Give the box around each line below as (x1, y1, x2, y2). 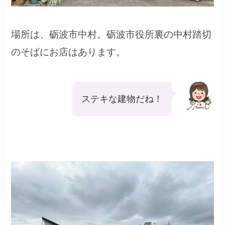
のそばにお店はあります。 (11, 47, 126, 58)
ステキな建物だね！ (81, 93, 163, 104)
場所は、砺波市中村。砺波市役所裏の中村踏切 (11, 29, 212, 40)
